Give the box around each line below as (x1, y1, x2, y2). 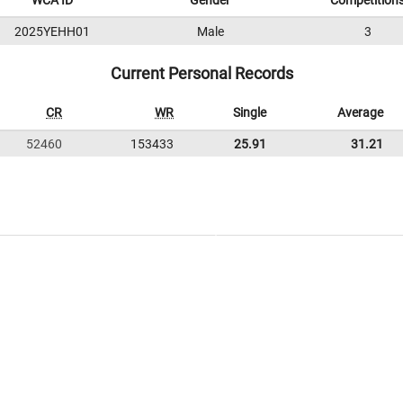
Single (233, 105, 266, 120)
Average (337, 105, 383, 120)
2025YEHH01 (14, 24, 90, 39)
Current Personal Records (110, 64, 293, 83)
